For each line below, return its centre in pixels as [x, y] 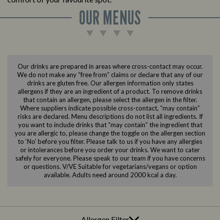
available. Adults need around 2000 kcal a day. [110, 175]
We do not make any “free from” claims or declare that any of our [110, 75]
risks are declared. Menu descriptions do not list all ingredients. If [110, 117]
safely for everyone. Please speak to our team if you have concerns [110, 158]
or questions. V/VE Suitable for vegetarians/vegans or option [110, 167]
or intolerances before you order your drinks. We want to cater [110, 150]
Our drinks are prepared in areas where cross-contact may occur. [110, 67]
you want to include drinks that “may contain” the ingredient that [110, 125]
